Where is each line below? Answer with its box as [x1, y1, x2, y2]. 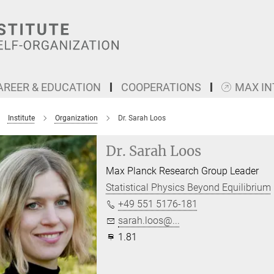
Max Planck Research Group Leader [106, 165, 259, 177]
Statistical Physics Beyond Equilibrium [106, 182, 272, 193]
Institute [7, 114, 35, 122]
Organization [54, 114, 98, 122]
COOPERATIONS [121, 81, 201, 94]
